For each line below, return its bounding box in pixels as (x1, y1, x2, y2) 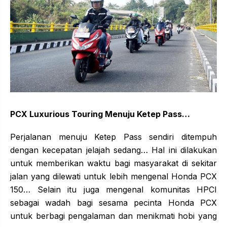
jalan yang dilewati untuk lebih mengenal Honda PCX (10, 171, 217, 181)
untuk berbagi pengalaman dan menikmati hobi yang (10, 210, 217, 221)
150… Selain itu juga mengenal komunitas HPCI (10, 184, 217, 195)
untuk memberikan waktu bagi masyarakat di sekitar (10, 158, 217, 168)
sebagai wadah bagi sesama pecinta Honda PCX (10, 197, 217, 208)
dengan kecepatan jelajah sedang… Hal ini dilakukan (10, 144, 217, 155)
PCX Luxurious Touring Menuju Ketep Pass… (10, 108, 190, 119)
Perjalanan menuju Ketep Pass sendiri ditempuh (10, 131, 217, 142)
